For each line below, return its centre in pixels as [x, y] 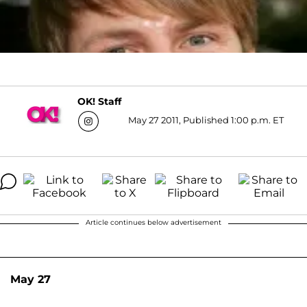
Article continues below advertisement [153, 222]
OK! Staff [99, 102]
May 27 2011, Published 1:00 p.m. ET [206, 120]
